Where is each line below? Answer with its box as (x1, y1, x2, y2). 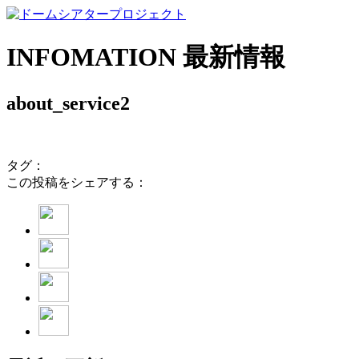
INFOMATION (6, 42, 183, 72)
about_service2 (6, 92, 130, 114)
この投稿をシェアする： (6, 175, 147, 189)
